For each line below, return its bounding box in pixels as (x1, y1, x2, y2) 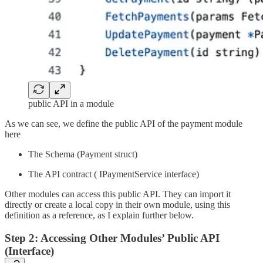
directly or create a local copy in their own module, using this (5, 200, 230, 210)
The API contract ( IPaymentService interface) (28, 169, 199, 180)
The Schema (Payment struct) (28, 149, 137, 160)
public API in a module (28, 99, 114, 109)
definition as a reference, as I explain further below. (5, 210, 194, 221)
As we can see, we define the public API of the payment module (5, 119, 242, 129)
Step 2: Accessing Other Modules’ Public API (5, 231, 220, 244)
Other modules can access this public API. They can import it (5, 189, 231, 200)
